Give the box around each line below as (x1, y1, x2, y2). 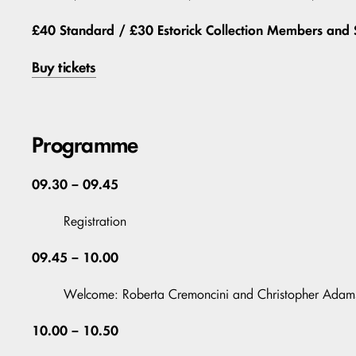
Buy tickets (32, 58, 96, 77)
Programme (32, 131, 138, 159)
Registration (64, 213, 126, 230)
